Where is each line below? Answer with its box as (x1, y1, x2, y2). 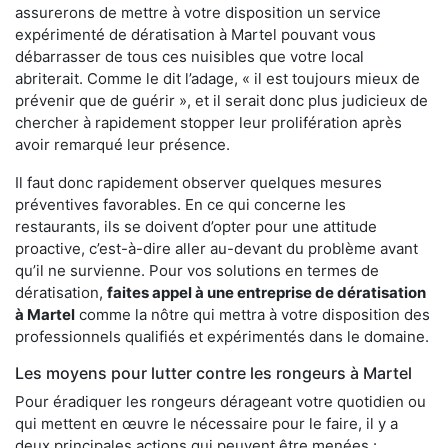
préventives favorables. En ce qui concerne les (15, 194, 346, 214)
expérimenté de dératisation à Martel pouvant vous (15, 24, 376, 44)
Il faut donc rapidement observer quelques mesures (15, 172, 382, 192)
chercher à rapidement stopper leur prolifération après (15, 112, 402, 132)
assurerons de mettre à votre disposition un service (15, 2, 381, 22)
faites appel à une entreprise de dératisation (107, 282, 426, 302)
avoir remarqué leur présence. (15, 134, 230, 154)
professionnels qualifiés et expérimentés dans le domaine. (15, 326, 429, 346)
